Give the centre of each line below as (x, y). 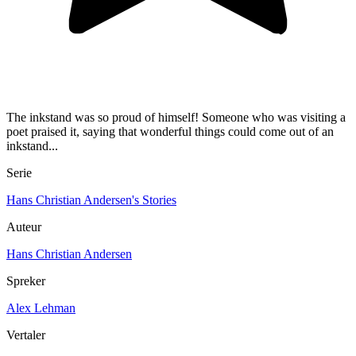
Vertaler (26, 335)
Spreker (26, 281)
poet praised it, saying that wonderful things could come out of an (170, 132)
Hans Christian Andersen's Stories (91, 200)
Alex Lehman (41, 308)
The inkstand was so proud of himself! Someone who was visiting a (176, 118)
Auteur (24, 227)
